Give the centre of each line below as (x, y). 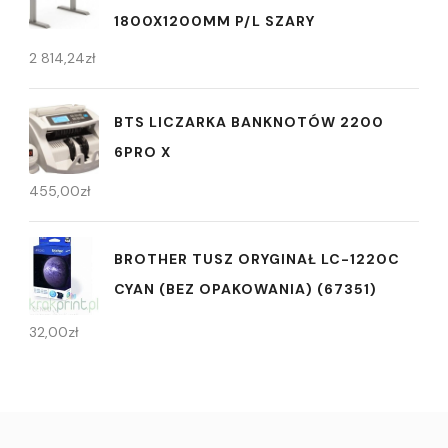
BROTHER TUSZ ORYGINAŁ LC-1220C (257, 258)
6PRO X (142, 151)
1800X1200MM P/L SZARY (214, 21)
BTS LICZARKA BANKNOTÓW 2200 (249, 121)
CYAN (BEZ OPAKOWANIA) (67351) (245, 288)
